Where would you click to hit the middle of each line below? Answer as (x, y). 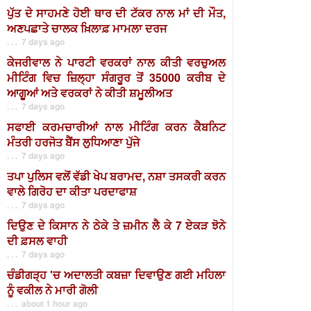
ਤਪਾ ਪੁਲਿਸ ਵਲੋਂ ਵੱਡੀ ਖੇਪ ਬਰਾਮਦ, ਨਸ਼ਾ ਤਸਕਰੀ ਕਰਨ (116, 176)
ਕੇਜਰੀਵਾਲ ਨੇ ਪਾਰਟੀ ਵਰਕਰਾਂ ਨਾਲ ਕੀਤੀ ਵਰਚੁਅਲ (116, 62)
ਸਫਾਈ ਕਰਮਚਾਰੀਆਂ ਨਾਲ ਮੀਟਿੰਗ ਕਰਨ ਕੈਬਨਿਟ (116, 127)
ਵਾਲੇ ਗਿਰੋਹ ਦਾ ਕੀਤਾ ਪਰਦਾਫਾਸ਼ (72, 191)
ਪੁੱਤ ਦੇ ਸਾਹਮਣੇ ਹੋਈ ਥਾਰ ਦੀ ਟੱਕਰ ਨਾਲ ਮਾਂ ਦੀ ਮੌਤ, (116, 13)
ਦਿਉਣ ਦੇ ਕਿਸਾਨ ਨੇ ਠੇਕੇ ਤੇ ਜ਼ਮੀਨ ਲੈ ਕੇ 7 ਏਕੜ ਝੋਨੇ (116, 225)
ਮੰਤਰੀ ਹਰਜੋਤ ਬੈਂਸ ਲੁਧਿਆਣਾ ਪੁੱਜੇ (73, 142)
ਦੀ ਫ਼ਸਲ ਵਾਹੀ (37, 241)
